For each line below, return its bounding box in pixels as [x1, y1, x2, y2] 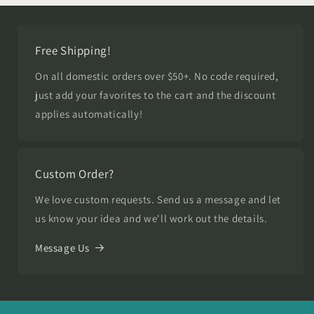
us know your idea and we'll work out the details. [35, 211, 268, 225]
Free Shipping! [35, 42, 111, 58]
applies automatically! [35, 107, 143, 121]
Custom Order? [35, 165, 114, 182]
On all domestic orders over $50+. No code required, [35, 69, 279, 83]
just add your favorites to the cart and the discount [35, 88, 276, 102]
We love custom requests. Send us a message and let [35, 192, 282, 206]
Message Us [35, 240, 90, 254]
